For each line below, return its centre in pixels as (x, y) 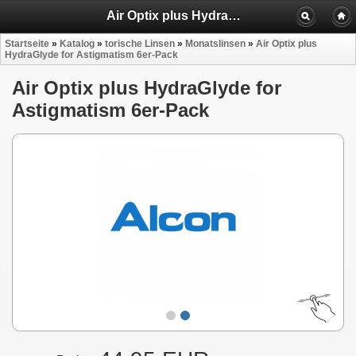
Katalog (77, 44)
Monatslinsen (215, 44)
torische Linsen (140, 44)
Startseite (27, 44)
